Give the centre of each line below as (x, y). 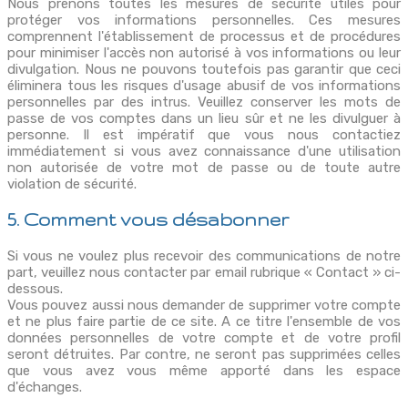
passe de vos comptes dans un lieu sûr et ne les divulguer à (204, 119)
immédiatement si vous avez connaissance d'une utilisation (204, 152)
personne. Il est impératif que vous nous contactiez (204, 135)
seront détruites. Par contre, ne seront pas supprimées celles (204, 354)
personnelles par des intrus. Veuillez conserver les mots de (204, 102)
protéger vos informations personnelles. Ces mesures (204, 20)
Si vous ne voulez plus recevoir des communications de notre (204, 255)
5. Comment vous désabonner (148, 220)
